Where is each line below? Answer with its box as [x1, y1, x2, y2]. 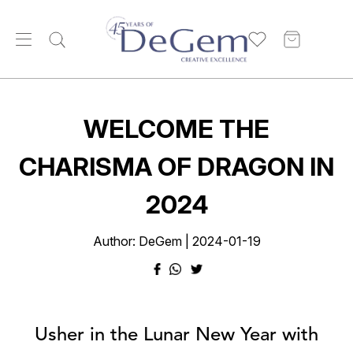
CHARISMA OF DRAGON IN [19, 151, 334, 182]
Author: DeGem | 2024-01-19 [92, 233, 261, 249]
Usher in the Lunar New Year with [35, 326, 318, 345]
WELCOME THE [84, 113, 269, 144]
